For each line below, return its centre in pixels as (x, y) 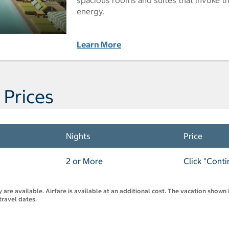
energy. (91, 11)
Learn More (99, 44)
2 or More (84, 161)
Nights (78, 136)
